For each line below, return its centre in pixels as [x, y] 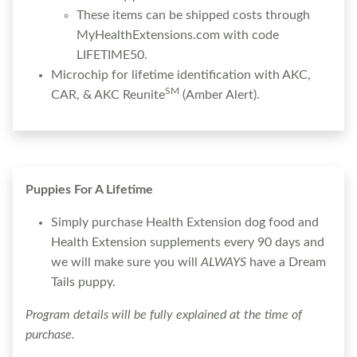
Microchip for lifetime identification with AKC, [181, 75]
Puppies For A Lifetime [89, 189]
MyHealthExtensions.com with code [178, 35]
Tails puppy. [83, 282]
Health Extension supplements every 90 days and [188, 242]
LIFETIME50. [112, 55]
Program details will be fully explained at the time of [164, 314]
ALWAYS [224, 262]
